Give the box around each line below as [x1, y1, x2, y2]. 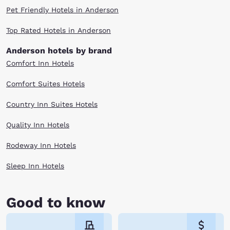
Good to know [6, 194, 105, 211]
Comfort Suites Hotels [6, 80, 85, 88]
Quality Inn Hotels [6, 121, 69, 129]
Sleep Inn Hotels [6, 162, 64, 170]
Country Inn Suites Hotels [6, 100, 98, 108]
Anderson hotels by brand [6, 46, 112, 55]
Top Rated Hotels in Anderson [6, 26, 111, 34]
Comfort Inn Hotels [6, 59, 74, 67]
